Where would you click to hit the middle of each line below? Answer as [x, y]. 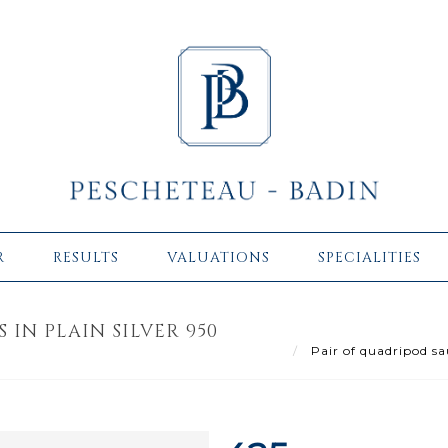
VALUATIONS [218, 257]
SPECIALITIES [369, 257]
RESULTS [86, 257]
